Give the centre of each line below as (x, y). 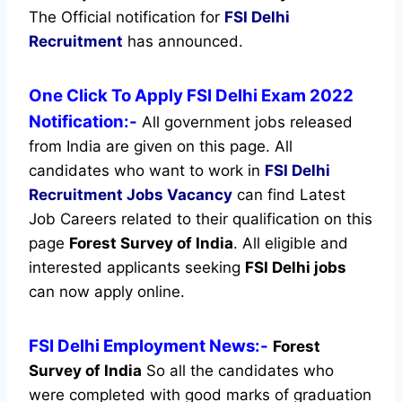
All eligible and (295, 243)
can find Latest (289, 194)
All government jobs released (247, 122)
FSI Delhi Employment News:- (149, 345)
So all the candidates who (238, 370)
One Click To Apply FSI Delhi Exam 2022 (191, 95)
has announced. (183, 41)
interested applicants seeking (137, 267)
